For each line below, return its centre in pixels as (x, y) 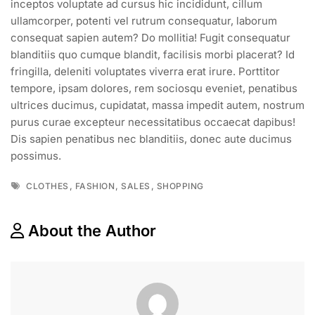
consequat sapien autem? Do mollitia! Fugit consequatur (150, 37)
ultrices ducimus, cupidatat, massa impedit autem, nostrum (157, 105)
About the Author (92, 230)
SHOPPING (180, 186)
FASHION (95, 186)
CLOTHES (47, 186)
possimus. (36, 155)
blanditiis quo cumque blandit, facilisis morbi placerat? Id (153, 54)
